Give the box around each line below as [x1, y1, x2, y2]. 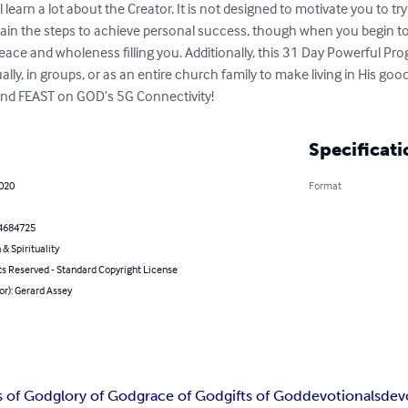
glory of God [53, 387, 138, 405]
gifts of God [224, 387, 303, 405]
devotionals [302, 387, 382, 405]
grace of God [137, 387, 225, 405]
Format [308, 178, 342, 193]
